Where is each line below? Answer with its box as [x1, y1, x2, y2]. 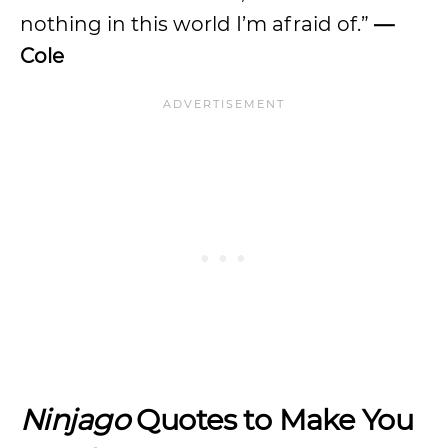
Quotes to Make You [128, 402, 414, 437]
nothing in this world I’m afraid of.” [20, 12, 374, 36]
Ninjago [20, 402, 129, 437]
